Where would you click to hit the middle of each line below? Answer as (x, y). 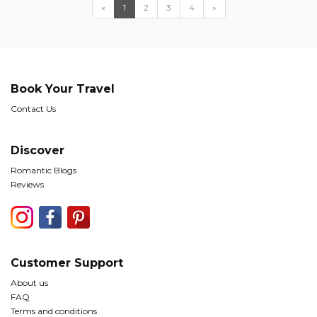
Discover (38, 150)
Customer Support (67, 263)
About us (29, 283)
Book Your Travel (63, 89)
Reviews (27, 184)
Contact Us (33, 109)
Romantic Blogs (44, 170)
